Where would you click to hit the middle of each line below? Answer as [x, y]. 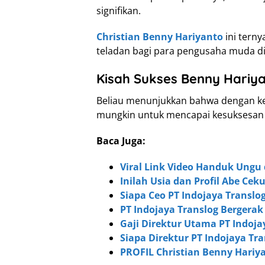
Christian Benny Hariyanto [160, 37]
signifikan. [119, 11]
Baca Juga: [122, 141]
